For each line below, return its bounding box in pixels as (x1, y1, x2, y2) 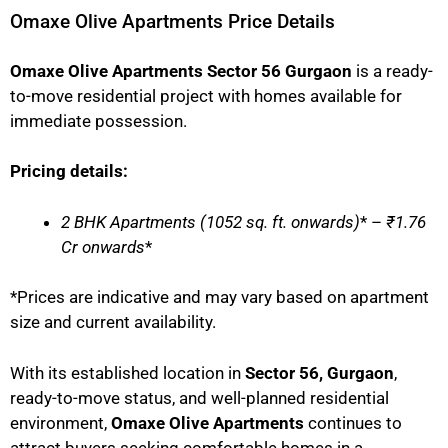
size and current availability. (10, 312, 216, 333)
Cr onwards (61, 236, 145, 257)
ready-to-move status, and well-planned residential (10, 387, 389, 408)
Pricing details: (10, 161, 128, 182)
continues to (304, 412, 402, 433)
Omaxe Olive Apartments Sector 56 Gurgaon (10, 60, 352, 81)
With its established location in (10, 362, 245, 383)
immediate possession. (10, 110, 187, 131)
